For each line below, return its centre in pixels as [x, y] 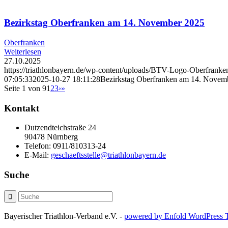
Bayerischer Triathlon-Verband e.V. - [64, 216]
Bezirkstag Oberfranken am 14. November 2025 [104, 23]
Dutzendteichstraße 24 [60, 128]
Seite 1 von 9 [25, 88]
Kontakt [22, 108]
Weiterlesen [23, 51]
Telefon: [38, 146]
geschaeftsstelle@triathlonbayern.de [108, 155]
